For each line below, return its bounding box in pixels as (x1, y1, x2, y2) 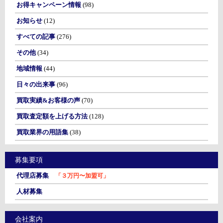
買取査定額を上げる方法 (16, 112, 88, 120)
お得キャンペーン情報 (16, 1, 81, 8)
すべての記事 (16, 33, 55, 40)
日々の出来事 (16, 81, 55, 88)
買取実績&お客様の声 (16, 97, 80, 104)
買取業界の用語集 (16, 128, 68, 136)
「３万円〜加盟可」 (55, 172, 109, 179)
